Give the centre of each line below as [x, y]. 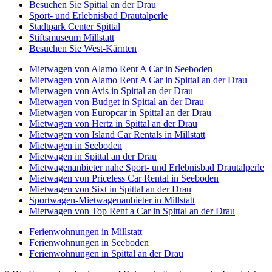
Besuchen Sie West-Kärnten [83, 48]
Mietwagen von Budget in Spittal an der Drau [117, 101]
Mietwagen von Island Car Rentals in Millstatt [117, 134]
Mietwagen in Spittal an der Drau [93, 156]
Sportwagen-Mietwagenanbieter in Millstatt [112, 200]
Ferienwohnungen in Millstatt [86, 231]
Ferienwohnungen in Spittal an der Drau [106, 253]
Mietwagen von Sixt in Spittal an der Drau [110, 189]
